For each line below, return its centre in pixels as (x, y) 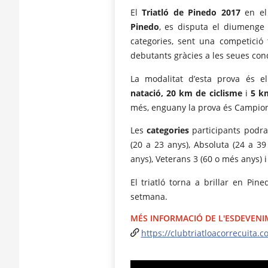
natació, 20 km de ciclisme (186, 93)
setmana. (149, 196)
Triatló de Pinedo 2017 (191, 13)
